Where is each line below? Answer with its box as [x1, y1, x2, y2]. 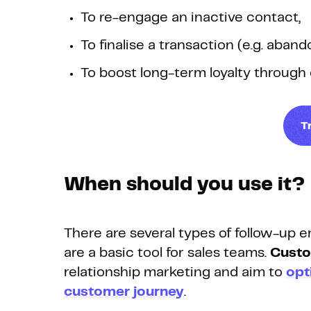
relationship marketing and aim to [64, 266, 286, 280]
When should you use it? [64, 176, 305, 195]
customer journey [64, 285, 184, 299]
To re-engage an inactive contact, [81, 11, 301, 25]
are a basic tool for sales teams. [64, 246, 270, 260]
